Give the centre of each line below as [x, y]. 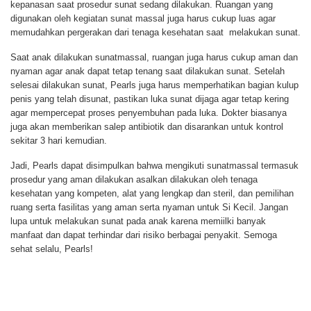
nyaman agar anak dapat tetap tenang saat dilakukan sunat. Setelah [148, 71]
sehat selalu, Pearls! [52, 249]
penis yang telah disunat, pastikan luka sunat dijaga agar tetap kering [150, 99]
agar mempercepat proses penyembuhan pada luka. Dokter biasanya [149, 112]
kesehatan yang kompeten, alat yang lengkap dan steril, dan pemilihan [152, 194]
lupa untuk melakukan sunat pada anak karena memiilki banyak [138, 221]
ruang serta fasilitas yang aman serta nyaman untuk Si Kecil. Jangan [149, 208]
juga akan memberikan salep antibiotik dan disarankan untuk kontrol [147, 126]
